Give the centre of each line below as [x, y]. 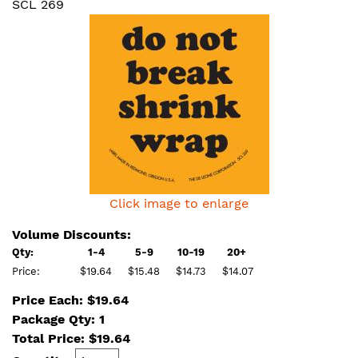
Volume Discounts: [72, 235]
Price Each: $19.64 [70, 300]
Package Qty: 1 [58, 319]
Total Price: [50, 338]
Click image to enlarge [179, 203]
